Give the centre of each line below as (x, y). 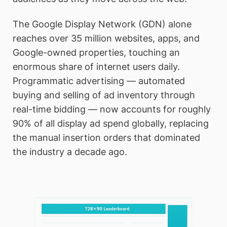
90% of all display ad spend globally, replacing (111, 123)
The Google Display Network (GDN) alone (102, 24)
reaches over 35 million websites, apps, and (106, 38)
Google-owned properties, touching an (96, 52)
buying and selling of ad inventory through (104, 95)
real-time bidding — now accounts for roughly (112, 109)
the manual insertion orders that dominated (106, 137)
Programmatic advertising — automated (99, 81)
